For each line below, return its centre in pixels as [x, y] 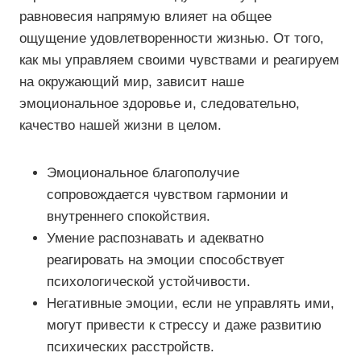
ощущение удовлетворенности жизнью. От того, [172, 38]
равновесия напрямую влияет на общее [145, 17]
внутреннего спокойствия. [129, 216]
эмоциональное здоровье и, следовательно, [160, 104]
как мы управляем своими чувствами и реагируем [179, 60]
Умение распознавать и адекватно [155, 238]
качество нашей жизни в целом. [120, 125]
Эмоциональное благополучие [143, 173]
